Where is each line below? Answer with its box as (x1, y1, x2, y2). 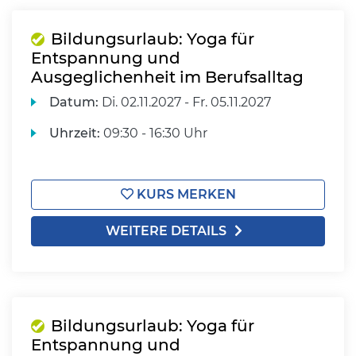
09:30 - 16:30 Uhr (100, 126, 208, 141)
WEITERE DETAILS (106, 223, 226, 238)
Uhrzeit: (49, 126, 101, 141)
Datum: (49, 95, 99, 110)
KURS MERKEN (133, 187, 236, 202)
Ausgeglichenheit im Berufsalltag (31, 68, 304, 87)
